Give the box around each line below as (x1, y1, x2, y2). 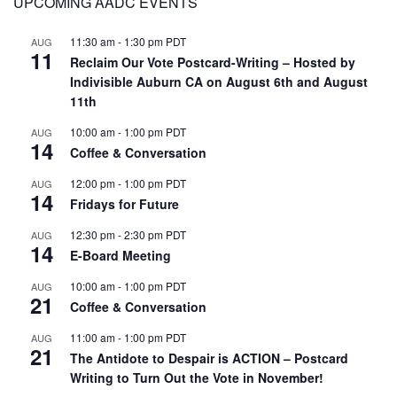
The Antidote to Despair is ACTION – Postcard (70, 349, 348, 367)
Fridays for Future (70, 195, 179, 213)
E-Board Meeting (70, 246, 171, 264)
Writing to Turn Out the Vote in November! (70, 369, 323, 386)
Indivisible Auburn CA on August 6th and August (70, 73, 368, 90)
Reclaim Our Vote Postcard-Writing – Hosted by (70, 53, 355, 71)
